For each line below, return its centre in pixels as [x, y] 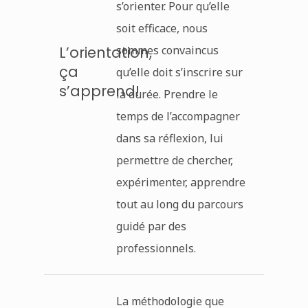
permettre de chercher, [174, 160]
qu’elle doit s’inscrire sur [179, 72]
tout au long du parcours [179, 204]
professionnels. [156, 248]
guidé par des [151, 226]
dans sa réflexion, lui [169, 138]
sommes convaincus [167, 50]
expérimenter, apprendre [180, 182]
